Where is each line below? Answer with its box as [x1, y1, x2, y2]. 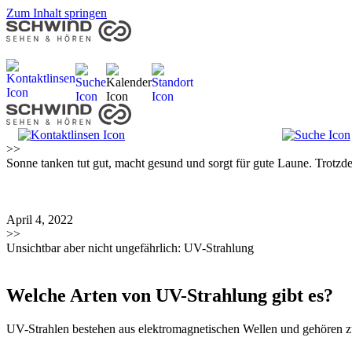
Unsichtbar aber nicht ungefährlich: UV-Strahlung [6, 241, 254, 255]
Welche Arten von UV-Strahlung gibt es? [6, 284, 333, 306]
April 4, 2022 [6, 213, 73, 226]
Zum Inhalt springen [6, 6, 107, 20]
